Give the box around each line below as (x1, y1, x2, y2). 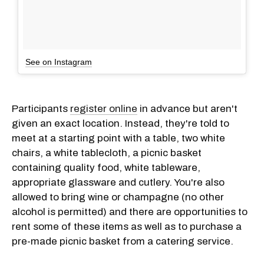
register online (70, 103, 137, 114)
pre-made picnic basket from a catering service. (12, 235, 233, 247)
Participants (12, 103, 70, 114)
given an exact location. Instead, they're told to (12, 117, 229, 129)
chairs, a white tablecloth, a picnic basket (12, 147, 202, 159)
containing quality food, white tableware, (12, 161, 200, 173)
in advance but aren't (137, 103, 237, 114)
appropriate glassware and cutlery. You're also (12, 176, 225, 188)
